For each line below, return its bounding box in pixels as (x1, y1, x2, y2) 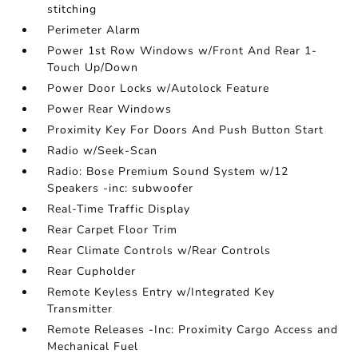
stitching (47, 2, 97, 17)
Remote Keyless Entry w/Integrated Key (47, 284, 276, 300)
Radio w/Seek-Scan (47, 143, 158, 158)
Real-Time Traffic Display (47, 201, 191, 217)
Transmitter (47, 301, 113, 316)
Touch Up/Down (47, 60, 139, 75)
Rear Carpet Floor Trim (47, 222, 178, 237)
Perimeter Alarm (47, 22, 141, 38)
